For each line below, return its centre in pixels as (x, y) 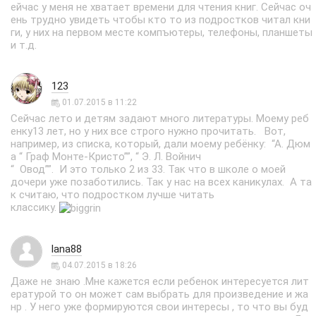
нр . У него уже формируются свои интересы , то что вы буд (159, 307)
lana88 (67, 249)
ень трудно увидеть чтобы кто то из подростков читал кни (160, 20)
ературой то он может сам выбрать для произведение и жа (159, 294)
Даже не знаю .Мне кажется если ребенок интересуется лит (160, 281)
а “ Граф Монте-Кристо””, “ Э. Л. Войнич (106, 157)
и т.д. (24, 45)
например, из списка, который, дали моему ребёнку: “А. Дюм (160, 144)
